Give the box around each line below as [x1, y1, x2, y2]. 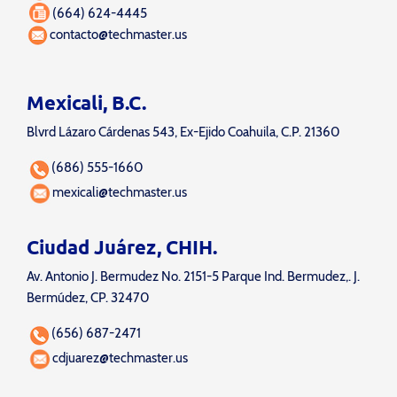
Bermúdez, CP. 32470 [27, 290, 149, 307]
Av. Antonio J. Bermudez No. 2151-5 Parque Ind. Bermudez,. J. [27, 269, 360, 285]
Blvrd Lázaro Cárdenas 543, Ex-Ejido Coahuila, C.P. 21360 [27, 124, 339, 140]
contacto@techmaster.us [50, 27, 187, 43]
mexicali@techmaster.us [51, 184, 187, 200]
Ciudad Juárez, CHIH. [27, 235, 217, 260]
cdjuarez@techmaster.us [51, 350, 188, 367]
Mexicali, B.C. [27, 90, 146, 114]
